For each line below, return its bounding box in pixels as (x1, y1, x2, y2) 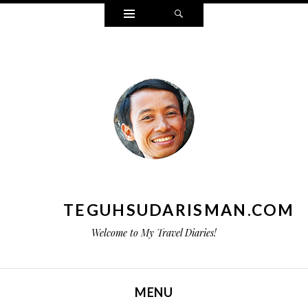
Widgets (134, 3, 175, 19)
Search (184, 3, 217, 19)
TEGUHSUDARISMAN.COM (63, 200, 295, 219)
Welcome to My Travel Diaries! (91, 226, 217, 239)
